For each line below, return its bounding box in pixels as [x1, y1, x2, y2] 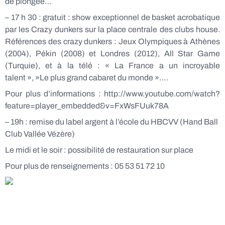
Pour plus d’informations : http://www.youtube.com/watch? [5, 89, 220, 98]
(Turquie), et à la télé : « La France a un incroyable [5, 61, 220, 70]
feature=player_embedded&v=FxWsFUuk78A [5, 101, 169, 110]
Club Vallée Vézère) [5, 130, 75, 138]
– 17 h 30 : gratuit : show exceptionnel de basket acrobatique [5, 13, 220, 22]
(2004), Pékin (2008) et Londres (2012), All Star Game [5, 49, 220, 58]
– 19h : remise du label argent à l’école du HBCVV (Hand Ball [5, 118, 218, 126]
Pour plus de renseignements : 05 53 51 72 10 [5, 162, 165, 170]
